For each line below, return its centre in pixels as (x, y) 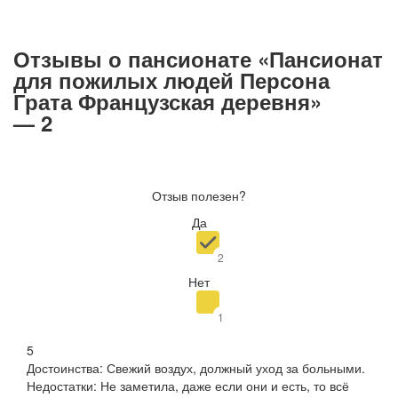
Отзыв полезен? (199, 195)
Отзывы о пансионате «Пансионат (198, 58)
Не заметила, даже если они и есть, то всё (225, 385)
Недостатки (60, 385)
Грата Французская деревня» (167, 101)
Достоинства (63, 367)
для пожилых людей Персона (171, 80)
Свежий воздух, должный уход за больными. (236, 367)
